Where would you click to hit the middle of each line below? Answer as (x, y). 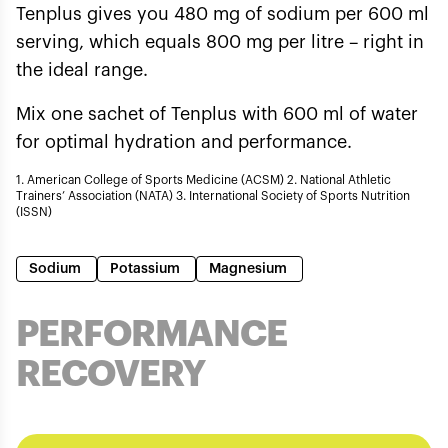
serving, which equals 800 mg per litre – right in (220, 42)
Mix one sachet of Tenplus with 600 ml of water (217, 114)
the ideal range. (82, 70)
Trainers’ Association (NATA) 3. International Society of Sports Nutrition (213, 196)
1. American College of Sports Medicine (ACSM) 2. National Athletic (203, 180)
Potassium (146, 269)
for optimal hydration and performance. (184, 142)
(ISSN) (34, 212)
